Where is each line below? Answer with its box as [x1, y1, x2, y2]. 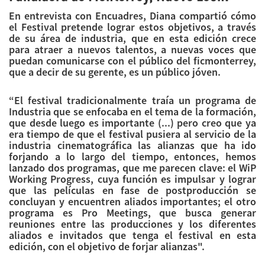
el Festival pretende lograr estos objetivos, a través [9, 20, 256, 34]
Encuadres [95, 8, 143, 22]
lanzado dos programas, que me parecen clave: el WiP [9, 160, 256, 174]
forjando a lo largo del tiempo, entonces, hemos [9, 149, 256, 163]
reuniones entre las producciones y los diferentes [9, 216, 256, 231]
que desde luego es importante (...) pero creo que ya [9, 115, 256, 130]
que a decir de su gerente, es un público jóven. [9, 64, 221, 79]
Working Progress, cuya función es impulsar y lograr [9, 172, 256, 186]
